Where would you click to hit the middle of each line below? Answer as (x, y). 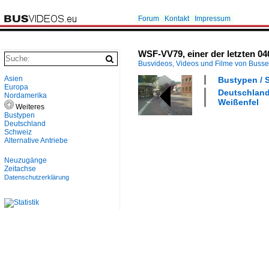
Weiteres (29, 107)
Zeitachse (20, 169)
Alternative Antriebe (36, 141)
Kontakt (177, 19)
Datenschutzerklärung (37, 177)
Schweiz (18, 132)
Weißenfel (238, 102)
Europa (16, 87)
